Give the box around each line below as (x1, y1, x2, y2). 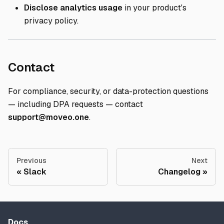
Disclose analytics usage (24, 2, 122, 13)
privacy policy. (24, 15, 78, 26)
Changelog (158, 166, 200, 177)
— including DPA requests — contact (8, 99, 143, 109)
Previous (16, 156, 46, 165)
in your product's (122, 2, 186, 13)
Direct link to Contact (53, 59, 178, 74)
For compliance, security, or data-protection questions (8, 86, 208, 96)
